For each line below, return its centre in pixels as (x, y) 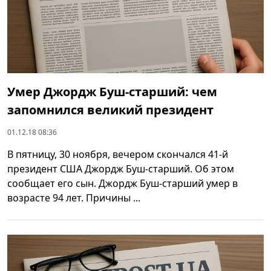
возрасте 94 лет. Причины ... (74, 198)
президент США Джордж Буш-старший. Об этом (121, 169)
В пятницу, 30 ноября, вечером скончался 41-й (118, 155)
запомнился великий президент (110, 110)
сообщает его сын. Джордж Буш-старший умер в (122, 184)
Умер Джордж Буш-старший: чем (112, 92)
